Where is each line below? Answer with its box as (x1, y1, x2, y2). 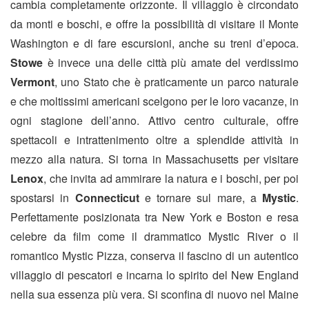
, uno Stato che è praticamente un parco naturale (54, 74, 299, 90)
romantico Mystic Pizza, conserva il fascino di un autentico (10, 248, 299, 264)
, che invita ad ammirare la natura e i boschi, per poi (43, 170, 299, 187)
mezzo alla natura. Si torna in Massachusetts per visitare (10, 151, 299, 168)
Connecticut (74, 190, 139, 206)
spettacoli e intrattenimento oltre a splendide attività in (10, 132, 299, 148)
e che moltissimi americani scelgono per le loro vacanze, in (10, 93, 299, 110)
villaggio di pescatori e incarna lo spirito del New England (10, 267, 299, 283)
